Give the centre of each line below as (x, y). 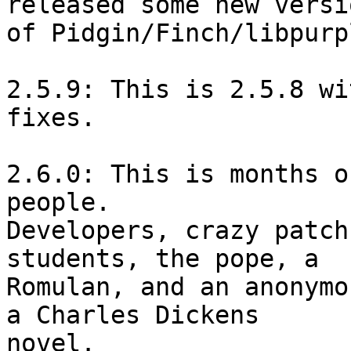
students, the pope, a (163, 259)
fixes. (51, 118)
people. (58, 203)
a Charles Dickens (133, 315)
